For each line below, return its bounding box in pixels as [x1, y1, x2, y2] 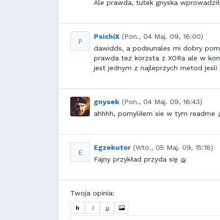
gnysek [94, 98, 119, 106]
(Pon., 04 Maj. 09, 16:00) [122, 32, 203, 40]
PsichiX [94, 32, 119, 40]
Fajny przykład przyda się [94, 155, 180, 163]
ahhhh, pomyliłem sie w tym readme [94, 110, 218, 117]
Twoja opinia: [70, 189, 114, 197]
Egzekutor [94, 143, 131, 151]
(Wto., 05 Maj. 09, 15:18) [133, 143, 213, 151]
